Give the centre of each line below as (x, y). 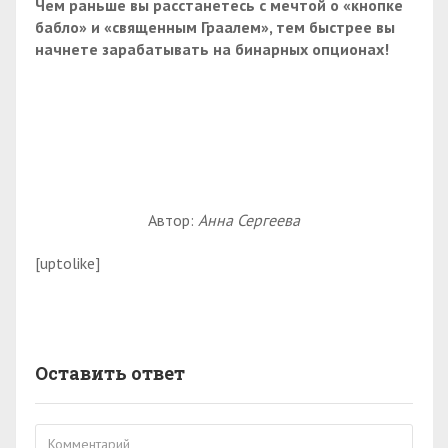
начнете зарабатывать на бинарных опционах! (212, 48)
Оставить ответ (110, 372)
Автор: (173, 220)
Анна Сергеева (249, 220)
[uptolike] (67, 262)
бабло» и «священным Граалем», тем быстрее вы (215, 26)
